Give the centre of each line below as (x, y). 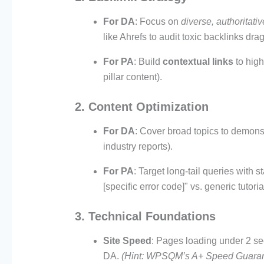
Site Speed (127, 241)
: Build (148, 62)
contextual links (198, 62)
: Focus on (158, 22)
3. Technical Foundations (145, 217)
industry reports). (138, 147)
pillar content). (132, 77)
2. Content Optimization (141, 107)
